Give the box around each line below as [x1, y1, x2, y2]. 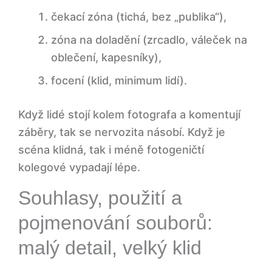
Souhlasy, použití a [18, 187, 182, 209]
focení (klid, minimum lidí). [51, 74, 187, 87]
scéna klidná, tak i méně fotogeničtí [18, 143, 204, 157]
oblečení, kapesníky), [51, 51, 161, 64]
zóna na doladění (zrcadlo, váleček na [51, 33, 247, 47]
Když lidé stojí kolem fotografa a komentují [18, 108, 240, 121]
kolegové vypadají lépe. [18, 161, 140, 174]
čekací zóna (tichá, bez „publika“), [51, 10, 226, 24]
